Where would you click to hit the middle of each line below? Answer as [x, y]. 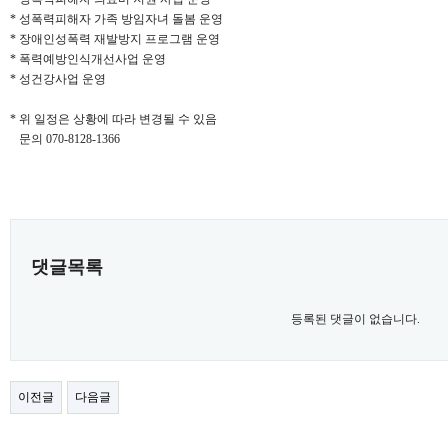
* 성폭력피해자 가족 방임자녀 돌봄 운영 [116, 18]
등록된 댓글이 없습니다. [355, 318]
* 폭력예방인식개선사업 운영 [88, 58]
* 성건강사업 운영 [58, 78]
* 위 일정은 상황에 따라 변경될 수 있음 [113, 118]
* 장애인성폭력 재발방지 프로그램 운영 [115, 38]
